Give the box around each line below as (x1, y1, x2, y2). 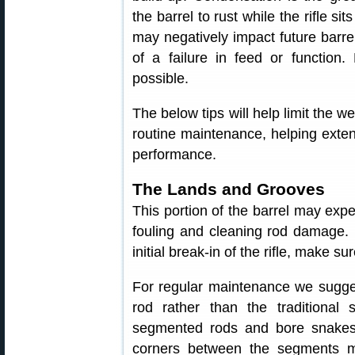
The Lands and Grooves (132, 180, 325, 198)
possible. (132, 71, 189, 86)
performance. (132, 147, 216, 162)
